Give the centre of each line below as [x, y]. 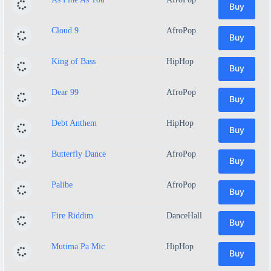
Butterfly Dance [79, 154]
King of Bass [73, 61]
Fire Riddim [72, 215]
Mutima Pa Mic [78, 246]
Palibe [62, 184]
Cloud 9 [65, 30]
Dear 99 [65, 92]
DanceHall [184, 215]
